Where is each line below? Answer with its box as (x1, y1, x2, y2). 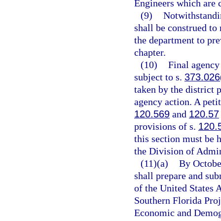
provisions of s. (134, 121, 198, 132)
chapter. (134, 47, 166, 58)
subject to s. (134, 72, 184, 82)
